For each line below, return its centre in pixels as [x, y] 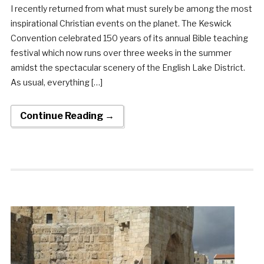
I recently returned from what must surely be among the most [131, 8]
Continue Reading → [67, 115]
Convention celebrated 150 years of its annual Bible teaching [129, 38]
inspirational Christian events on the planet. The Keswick [121, 23]
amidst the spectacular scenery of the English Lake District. [128, 67]
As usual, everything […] [56, 82]
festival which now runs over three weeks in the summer [121, 52]
